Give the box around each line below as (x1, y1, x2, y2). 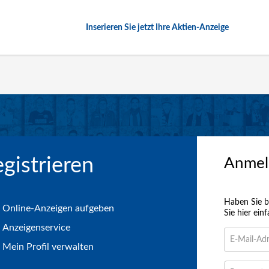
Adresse (223, 254, 253, 262)
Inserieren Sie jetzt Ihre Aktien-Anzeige (86, 23, 229, 32)
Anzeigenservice (2, 223, 70, 232)
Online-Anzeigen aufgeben (2, 204, 114, 213)
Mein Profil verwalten (2, 242, 94, 252)
